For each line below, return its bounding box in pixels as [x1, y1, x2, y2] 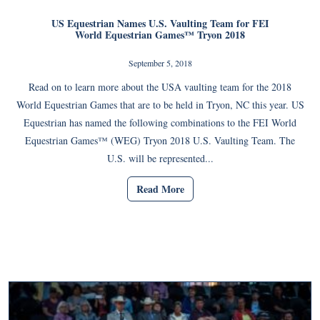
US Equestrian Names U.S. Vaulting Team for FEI [51, 16, 269, 31]
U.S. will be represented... [106, 151, 214, 166]
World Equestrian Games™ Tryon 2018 [75, 27, 245, 43]
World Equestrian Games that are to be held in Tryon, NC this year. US [16, 98, 304, 112]
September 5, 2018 [128, 57, 192, 69]
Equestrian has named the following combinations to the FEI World [24, 116, 296, 130]
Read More [136, 181, 184, 196]
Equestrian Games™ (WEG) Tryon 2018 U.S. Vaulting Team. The [25, 134, 295, 148]
